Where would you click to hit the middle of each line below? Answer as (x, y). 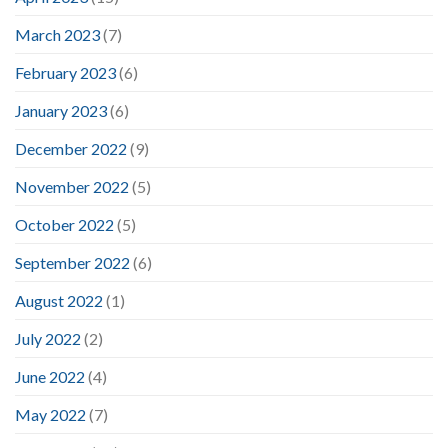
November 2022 (72, 187)
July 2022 (48, 339)
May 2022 (50, 415)
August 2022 (59, 301)
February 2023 (65, 73)
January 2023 (61, 111)
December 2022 (71, 149)
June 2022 (50, 377)
